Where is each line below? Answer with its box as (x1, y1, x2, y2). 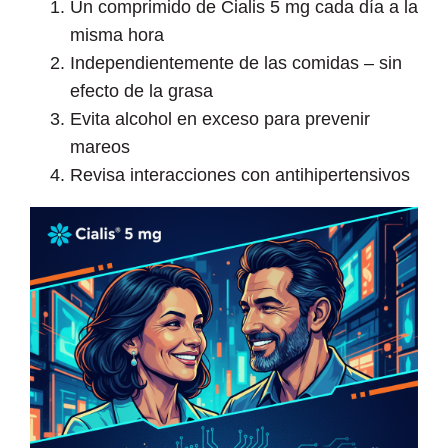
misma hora (70, 24, 164, 45)
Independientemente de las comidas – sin (70, 52, 402, 73)
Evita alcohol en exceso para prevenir (70, 108, 370, 129)
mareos (70, 136, 130, 157)
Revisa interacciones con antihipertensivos (70, 164, 410, 185)
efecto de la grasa (70, 80, 213, 101)
